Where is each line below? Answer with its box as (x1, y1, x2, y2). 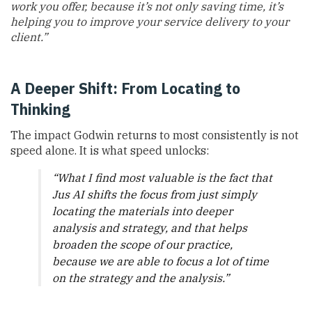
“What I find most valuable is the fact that (52, 170, 272, 185)
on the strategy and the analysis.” (52, 270, 229, 285)
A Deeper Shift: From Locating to (10, 79, 240, 99)
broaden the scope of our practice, (52, 237, 233, 251)
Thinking (10, 100, 70, 120)
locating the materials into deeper (52, 203, 233, 218)
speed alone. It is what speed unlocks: (10, 143, 209, 157)
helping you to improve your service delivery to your (10, 15, 289, 29)
